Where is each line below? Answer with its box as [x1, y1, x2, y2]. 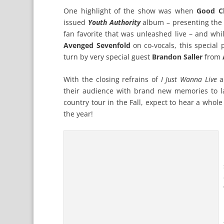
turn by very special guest [63, 51, 152, 61]
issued [63, 17, 88, 27]
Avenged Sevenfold [63, 40, 130, 50]
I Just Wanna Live [160, 74, 217, 84]
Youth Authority [87, 17, 140, 27]
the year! [63, 108, 93, 118]
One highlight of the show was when [63, 5, 193, 15]
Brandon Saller [152, 51, 203, 61]
